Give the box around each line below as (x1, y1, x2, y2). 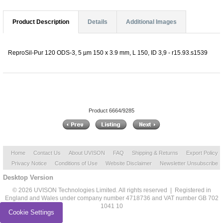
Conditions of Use (54, 160, 98, 167)
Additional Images (126, 18, 177, 25)
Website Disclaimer (105, 160, 152, 167)
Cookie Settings (8, 209, 54, 216)
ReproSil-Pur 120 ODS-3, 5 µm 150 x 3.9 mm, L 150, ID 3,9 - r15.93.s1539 (8, 49, 208, 56)
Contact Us (33, 150, 61, 156)
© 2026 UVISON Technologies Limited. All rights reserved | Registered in (12, 187, 211, 194)
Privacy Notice (11, 160, 47, 167)
